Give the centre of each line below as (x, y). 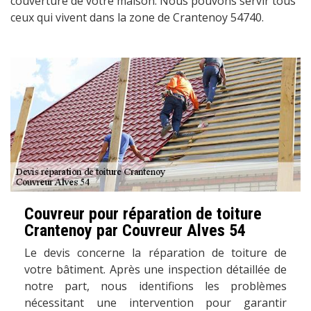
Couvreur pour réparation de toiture (143, 214)
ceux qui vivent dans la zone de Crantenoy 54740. (137, 17)
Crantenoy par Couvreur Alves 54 (135, 231)
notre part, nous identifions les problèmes (155, 286)
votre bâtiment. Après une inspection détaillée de (155, 270)
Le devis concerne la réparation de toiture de (155, 253)
